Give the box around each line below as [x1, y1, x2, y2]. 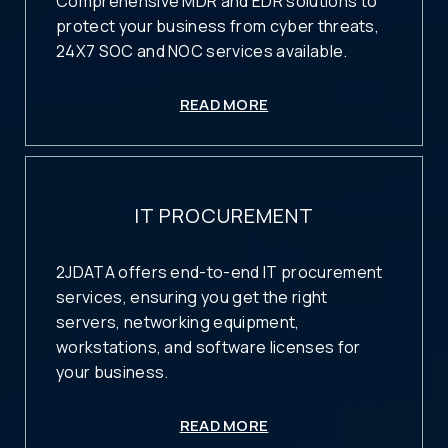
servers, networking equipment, [56, 311, 300, 334]
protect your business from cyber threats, [56, 14, 380, 37]
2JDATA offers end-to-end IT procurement [56, 261, 383, 284]
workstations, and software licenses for [56, 336, 361, 359]
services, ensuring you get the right [56, 286, 328, 309]
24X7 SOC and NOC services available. [56, 39, 348, 62]
